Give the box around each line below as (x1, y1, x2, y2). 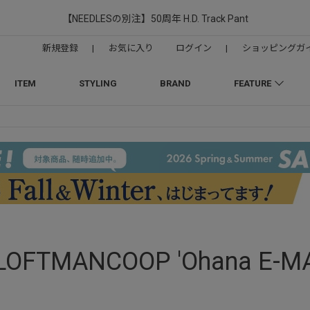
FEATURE (233, 78, 271, 89)
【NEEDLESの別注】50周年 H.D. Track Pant (62, 13, 248, 24)
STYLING (78, 78, 117, 89)
